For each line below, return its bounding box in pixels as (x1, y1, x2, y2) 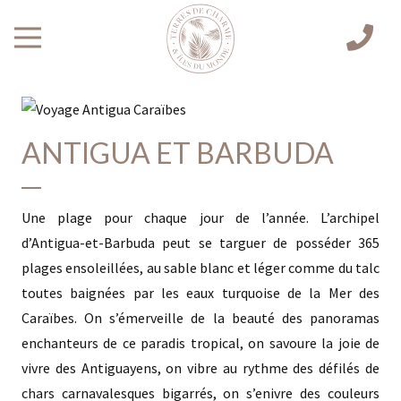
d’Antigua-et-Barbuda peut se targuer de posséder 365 (21, 234, 380, 252)
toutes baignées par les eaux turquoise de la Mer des (21, 284, 380, 303)
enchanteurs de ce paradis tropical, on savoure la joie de (21, 334, 380, 353)
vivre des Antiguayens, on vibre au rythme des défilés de (21, 359, 380, 378)
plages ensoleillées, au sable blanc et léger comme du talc (21, 259, 380, 277)
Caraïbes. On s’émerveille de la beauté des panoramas (21, 309, 380, 328)
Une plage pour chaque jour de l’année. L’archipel (21, 209, 380, 227)
